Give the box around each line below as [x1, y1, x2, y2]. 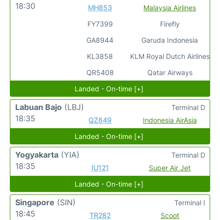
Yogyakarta [15, 150, 58, 160]
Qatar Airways [147, 68, 192, 77]
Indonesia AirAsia [142, 116, 197, 124]
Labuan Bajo [15, 102, 62, 112]
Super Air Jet [149, 164, 191, 172]
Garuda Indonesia [141, 36, 198, 44]
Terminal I [174, 198, 205, 207]
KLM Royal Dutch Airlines [130, 52, 210, 60]
